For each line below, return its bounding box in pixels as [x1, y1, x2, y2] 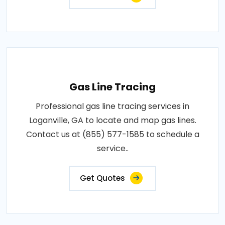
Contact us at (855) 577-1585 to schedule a [26, 129, 199, 140]
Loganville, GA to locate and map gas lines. [29, 115, 196, 126]
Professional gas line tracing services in [36, 100, 189, 112]
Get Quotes [80, 173, 125, 183]
